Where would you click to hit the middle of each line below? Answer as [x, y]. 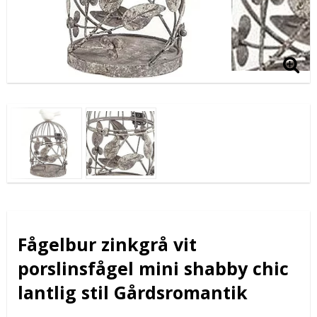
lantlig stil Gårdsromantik [133, 292]
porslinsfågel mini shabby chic [153, 268]
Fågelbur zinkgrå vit [107, 244]
